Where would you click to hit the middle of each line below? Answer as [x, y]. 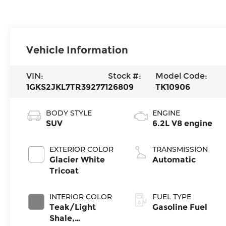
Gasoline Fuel [180, 207]
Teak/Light [73, 207]
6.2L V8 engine [183, 124]
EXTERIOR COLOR [82, 150]
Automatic [174, 160]
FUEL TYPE [172, 197]
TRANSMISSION [180, 150]
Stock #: [125, 76]
